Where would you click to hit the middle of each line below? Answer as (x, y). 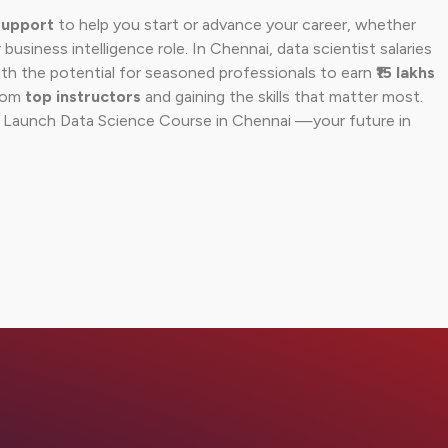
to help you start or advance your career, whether (234, 24)
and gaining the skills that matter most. (281, 96)
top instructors (82, 96)
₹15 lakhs (405, 72)
